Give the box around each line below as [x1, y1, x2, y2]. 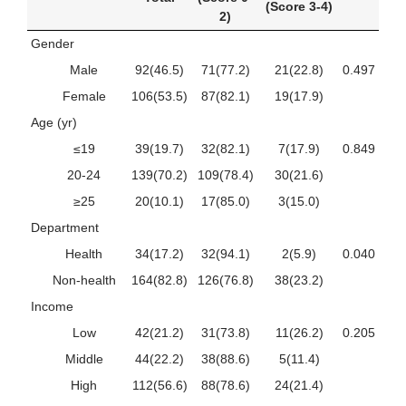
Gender [31, 35, 74, 51]
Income [31, 298, 73, 314]
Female [62, 88, 106, 103]
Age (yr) [31, 114, 77, 130]
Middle [64, 351, 103, 366]
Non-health [52, 272, 116, 287]
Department [31, 219, 99, 235]
